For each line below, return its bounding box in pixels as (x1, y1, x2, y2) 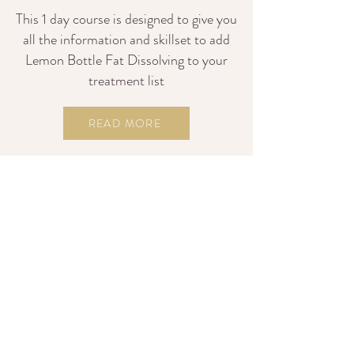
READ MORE (88, 115, 162, 131)
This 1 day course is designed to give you (16, 9, 237, 29)
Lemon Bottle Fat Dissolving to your (25, 50, 228, 70)
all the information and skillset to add (23, 29, 230, 50)
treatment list (88, 70, 164, 91)
